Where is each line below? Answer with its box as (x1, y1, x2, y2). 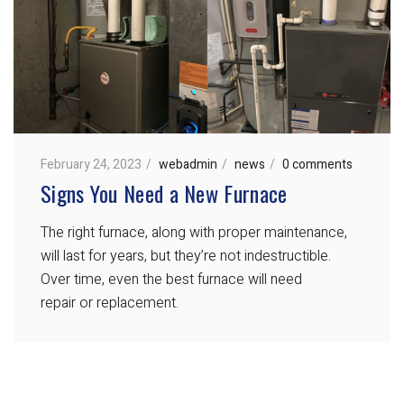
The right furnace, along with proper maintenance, (41, 222, 347, 244)
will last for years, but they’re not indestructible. (41, 245, 331, 268)
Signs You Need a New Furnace (41, 177, 288, 210)
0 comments (282, 155, 353, 175)
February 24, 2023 (41, 155, 142, 175)
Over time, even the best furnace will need (41, 269, 302, 291)
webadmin (159, 155, 217, 175)
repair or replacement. (41, 292, 179, 315)
